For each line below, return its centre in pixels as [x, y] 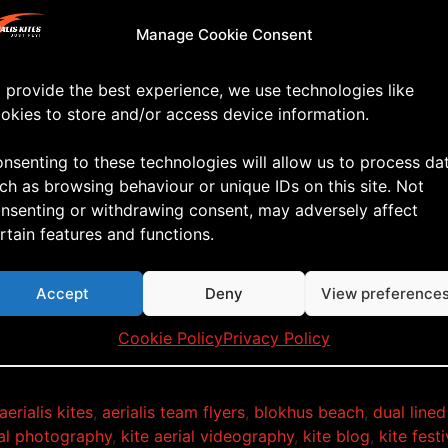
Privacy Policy [276, 338]
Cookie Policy [170, 338]
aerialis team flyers [173, 412]
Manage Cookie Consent [224, 34]
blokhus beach [309, 412]
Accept [63, 293]
